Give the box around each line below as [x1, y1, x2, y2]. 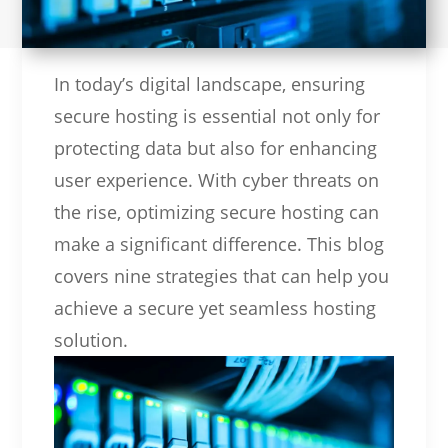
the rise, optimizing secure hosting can [53, 200, 379, 225]
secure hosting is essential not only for [53, 104, 380, 129]
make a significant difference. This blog [53, 232, 384, 257]
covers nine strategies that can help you [53, 264, 389, 289]
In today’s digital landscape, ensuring [53, 72, 365, 97]
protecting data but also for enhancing [53, 136, 377, 161]
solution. [53, 328, 128, 353]
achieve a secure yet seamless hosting [53, 296, 376, 321]
